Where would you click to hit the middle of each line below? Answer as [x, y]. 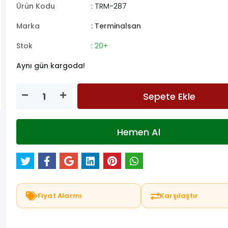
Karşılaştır [179, 196]
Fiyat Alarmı [60, 196]
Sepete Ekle [169, 96]
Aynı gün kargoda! [50, 66]
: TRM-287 [109, 6]
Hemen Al [138, 132]
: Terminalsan [116, 26]
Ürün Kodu [35, 6]
